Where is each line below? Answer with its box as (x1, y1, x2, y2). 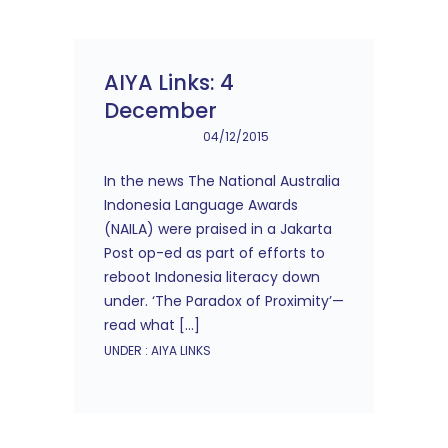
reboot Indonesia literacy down (104, 267, 320, 287)
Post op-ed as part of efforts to (104, 243, 325, 263)
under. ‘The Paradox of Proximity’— (104, 291, 344, 311)
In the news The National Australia (104, 171, 340, 191)
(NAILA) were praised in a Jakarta (104, 219, 332, 239)
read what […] (104, 315, 200, 335)
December (104, 96, 217, 125)
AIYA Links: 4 (104, 68, 234, 97)
